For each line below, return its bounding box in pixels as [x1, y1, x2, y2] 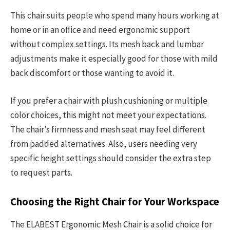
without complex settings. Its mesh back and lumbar [10, 38, 204, 50]
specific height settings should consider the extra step [10, 152, 211, 164]
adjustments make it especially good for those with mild [10, 52, 218, 64]
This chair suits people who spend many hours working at [10, 9, 219, 21]
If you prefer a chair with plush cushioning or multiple [10, 94, 207, 106]
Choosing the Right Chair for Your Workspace [10, 195, 219, 208]
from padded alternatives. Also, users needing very [10, 138, 197, 149]
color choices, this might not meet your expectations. [10, 109, 206, 121]
